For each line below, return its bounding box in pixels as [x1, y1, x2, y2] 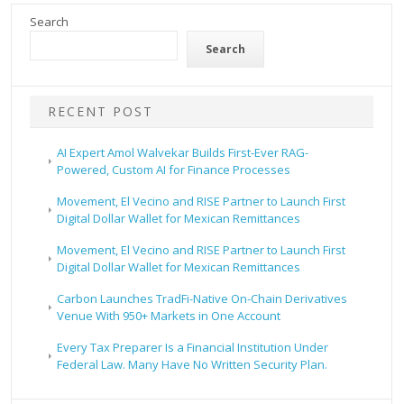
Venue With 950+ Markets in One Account [57, 308, 281, 325]
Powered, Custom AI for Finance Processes [57, 161, 291, 179]
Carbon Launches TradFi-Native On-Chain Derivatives [57, 290, 348, 308]
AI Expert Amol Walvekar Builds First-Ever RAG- [57, 144, 309, 161]
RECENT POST [48, 103, 154, 121]
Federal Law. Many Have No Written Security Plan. [57, 356, 328, 373]
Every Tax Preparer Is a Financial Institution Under [57, 339, 329, 356]
